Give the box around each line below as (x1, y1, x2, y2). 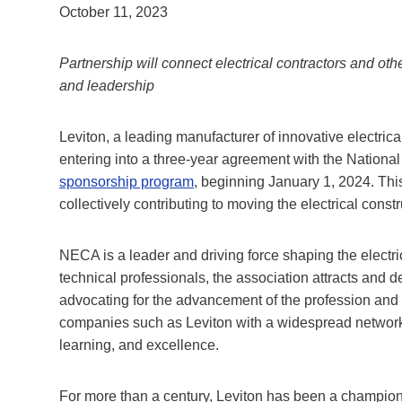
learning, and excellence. (59, 336, 219, 353)
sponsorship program (59, 173, 194, 189)
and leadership (59, 77, 154, 93)
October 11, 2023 (59, 4, 168, 20)
